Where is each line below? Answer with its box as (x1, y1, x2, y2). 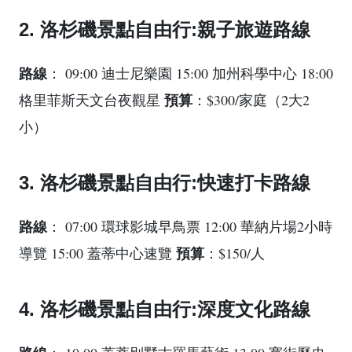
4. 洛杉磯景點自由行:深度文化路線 (19, 298, 310, 320)
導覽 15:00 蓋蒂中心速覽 (19, 243, 176, 262)
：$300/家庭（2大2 (192, 90, 310, 109)
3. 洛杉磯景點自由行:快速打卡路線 (19, 171, 310, 193)
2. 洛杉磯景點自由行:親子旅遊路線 (19, 18, 310, 40)
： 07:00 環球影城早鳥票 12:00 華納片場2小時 (47, 216, 332, 236)
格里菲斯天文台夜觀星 (19, 90, 164, 109)
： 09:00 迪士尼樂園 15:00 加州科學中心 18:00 (47, 63, 333, 82)
